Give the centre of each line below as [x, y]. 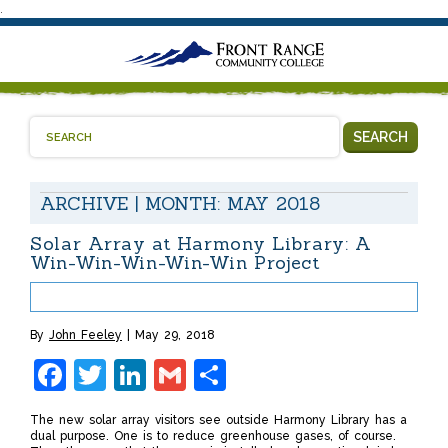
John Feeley [85, 335]
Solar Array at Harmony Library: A [201, 244]
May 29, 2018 [175, 335]
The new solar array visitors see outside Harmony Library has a [218, 420]
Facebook [139, 375]
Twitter [159, 375]
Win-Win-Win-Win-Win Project [175, 263]
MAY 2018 [273, 204]
